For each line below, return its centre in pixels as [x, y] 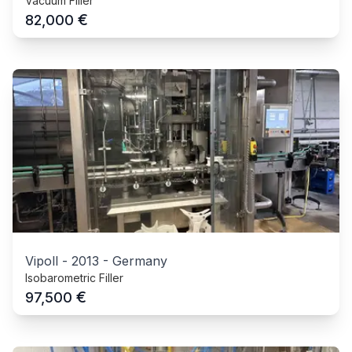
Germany [140, 261]
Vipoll [42, 261]
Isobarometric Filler [74, 278]
